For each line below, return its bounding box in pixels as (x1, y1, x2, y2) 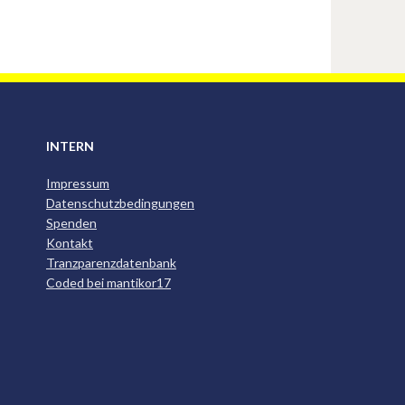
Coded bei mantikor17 (46, 275, 171, 290)
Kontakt (46, 235, 93, 250)
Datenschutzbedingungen (46, 195, 194, 211)
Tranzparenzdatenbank (46, 255, 176, 270)
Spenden (46, 215, 97, 231)
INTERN (46, 138, 94, 154)
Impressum (46, 175, 109, 191)
